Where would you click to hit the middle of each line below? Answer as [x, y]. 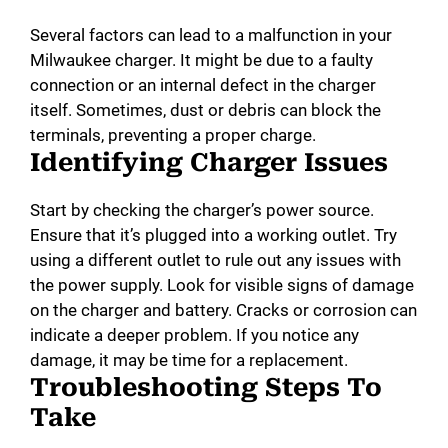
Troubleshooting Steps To [206, 388]
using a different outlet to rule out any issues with [215, 260]
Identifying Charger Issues [209, 163]
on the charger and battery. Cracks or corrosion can [223, 310]
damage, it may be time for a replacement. [189, 360]
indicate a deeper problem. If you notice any [194, 335]
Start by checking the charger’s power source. [202, 210]
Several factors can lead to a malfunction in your [211, 35]
